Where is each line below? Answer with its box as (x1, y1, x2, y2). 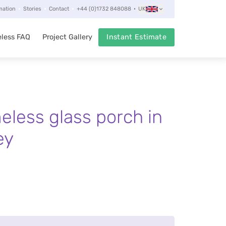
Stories (23, 6, 41, 12)
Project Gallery (42, 33, 93, 41)
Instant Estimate (106, 33, 166, 41)
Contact (49, 6, 69, 12)
